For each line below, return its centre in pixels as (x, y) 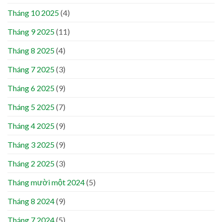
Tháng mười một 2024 (46, 182)
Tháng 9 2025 (31, 32)
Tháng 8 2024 (31, 201)
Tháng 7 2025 (31, 69)
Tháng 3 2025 (31, 145)
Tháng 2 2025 (31, 164)
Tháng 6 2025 (31, 88)
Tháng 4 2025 (31, 126)
